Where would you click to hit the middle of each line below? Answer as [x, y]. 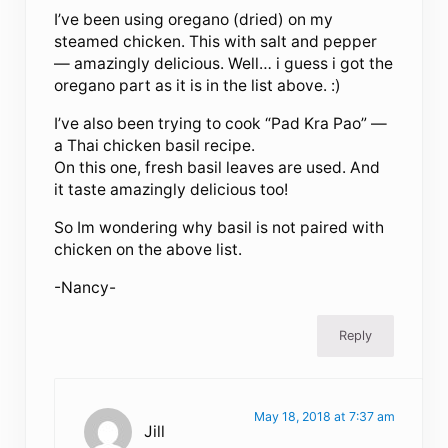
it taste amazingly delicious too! [171, 190]
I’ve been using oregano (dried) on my [194, 20]
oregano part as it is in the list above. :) [198, 86]
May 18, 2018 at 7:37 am [324, 416]
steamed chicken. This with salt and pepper [216, 42]
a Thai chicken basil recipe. [155, 146]
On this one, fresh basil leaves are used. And [217, 168]
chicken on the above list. [148, 250]
